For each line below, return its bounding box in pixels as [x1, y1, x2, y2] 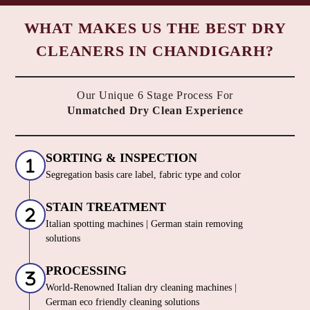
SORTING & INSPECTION [46, 151, 197, 165]
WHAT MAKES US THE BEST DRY [24, 19, 286, 37]
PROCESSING [46, 264, 127, 278]
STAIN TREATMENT [46, 200, 166, 215]
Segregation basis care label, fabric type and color [46, 170, 241, 181]
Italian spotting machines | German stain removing [46, 219, 243, 230]
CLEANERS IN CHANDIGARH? [36, 42, 274, 60]
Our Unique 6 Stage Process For [77, 89, 233, 101]
